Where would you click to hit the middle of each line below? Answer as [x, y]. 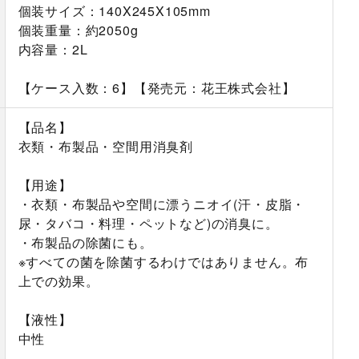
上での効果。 [58, 281]
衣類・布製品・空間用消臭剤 [106, 147]
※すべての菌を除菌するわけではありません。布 [163, 262]
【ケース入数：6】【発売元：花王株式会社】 [157, 88]
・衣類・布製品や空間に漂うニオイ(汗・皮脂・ [162, 204]
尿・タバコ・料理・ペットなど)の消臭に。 [148, 224]
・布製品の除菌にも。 [85, 243]
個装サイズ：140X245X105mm [114, 11]
